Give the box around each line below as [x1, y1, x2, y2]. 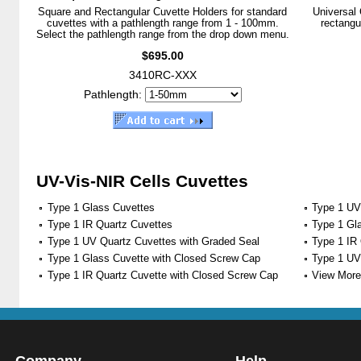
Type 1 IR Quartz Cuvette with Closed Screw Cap [48, 268, 278, 281]
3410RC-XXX [128, 68, 197, 81]
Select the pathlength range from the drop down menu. [35, 27, 289, 40]
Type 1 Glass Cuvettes [48, 201, 155, 214]
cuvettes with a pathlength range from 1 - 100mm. [46, 16, 279, 29]
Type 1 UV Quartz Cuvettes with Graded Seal [48, 234, 259, 247]
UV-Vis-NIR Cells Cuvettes [31, 171, 248, 190]
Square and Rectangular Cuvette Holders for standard [38, 5, 287, 18]
